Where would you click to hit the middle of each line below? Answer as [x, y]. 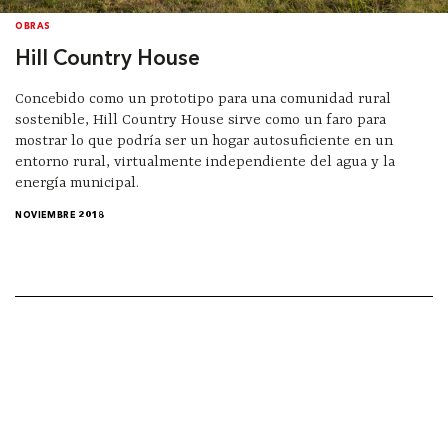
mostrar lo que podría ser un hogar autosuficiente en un [204, 141]
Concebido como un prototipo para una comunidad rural [203, 99]
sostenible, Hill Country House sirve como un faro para [200, 120]
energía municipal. [79, 183]
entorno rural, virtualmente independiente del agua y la [205, 162]
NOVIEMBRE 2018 [60, 216]
